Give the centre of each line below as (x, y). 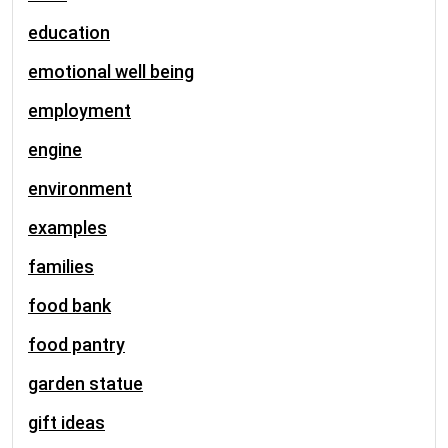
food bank (69, 305)
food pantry (76, 344)
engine (55, 149)
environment (80, 188)
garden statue (85, 383)
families (61, 266)
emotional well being (111, 71)
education (69, 32)
